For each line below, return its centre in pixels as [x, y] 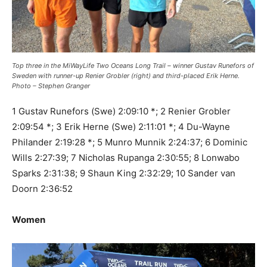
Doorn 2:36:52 [42, 188]
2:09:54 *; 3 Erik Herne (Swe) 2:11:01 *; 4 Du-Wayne [121, 126]
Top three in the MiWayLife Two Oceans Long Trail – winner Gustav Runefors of [133, 65]
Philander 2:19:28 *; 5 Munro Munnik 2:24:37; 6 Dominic [130, 142]
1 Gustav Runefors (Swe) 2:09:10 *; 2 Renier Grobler [121, 111]
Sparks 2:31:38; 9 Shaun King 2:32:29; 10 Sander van [124, 173]
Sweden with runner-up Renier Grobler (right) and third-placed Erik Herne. [126, 75]
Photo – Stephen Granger [51, 86]
